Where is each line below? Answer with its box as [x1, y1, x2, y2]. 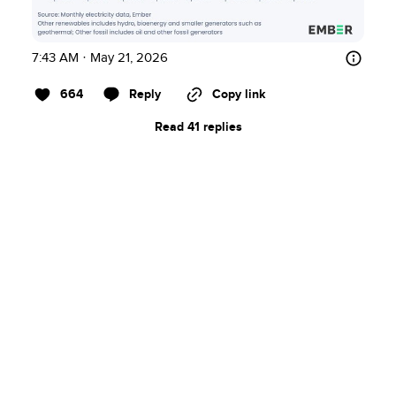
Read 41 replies [154, 119, 242, 135]
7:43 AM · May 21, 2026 [32, 50, 168, 66]
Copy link [212, 87, 266, 103]
